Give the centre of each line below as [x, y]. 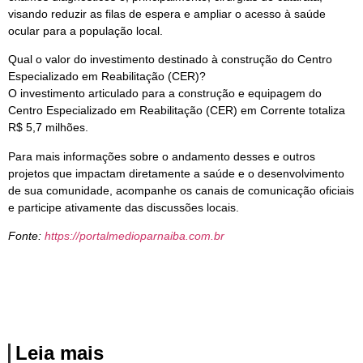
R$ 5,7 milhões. [48, 128]
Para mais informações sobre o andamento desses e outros [162, 156]
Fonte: [26, 235]
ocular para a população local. [85, 30]
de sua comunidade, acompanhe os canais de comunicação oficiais [181, 190]
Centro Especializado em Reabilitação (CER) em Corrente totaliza [177, 111]
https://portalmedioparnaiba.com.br [135, 235]
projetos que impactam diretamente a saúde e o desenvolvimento [176, 173]
